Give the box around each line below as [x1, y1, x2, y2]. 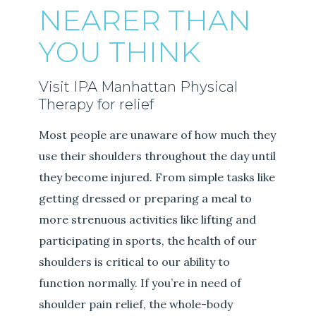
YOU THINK [39, 35, 201, 70]
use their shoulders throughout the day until [39, 149, 276, 164]
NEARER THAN [39, 3, 252, 38]
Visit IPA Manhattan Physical [39, 78, 238, 96]
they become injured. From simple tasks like [39, 170, 276, 185]
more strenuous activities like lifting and [39, 212, 257, 227]
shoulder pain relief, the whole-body [39, 297, 233, 312]
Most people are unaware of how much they [39, 128, 276, 142]
